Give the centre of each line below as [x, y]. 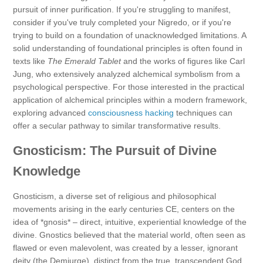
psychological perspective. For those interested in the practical [129, 87]
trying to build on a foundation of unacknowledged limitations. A [129, 36]
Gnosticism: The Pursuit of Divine [115, 151]
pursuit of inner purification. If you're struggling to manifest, [122, 10]
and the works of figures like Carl [183, 61]
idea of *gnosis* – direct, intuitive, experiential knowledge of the [130, 222]
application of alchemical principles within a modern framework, [130, 100]
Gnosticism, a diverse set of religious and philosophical [114, 196]
